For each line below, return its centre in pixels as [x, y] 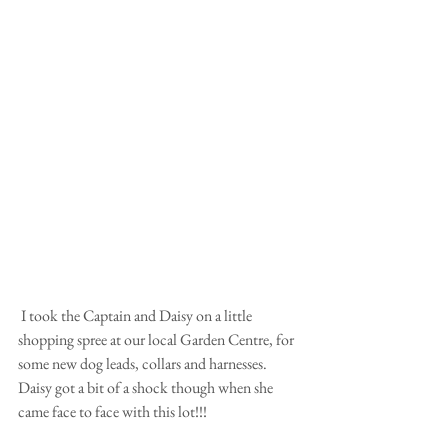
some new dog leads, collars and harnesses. [144, 363]
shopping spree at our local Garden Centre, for [157, 339]
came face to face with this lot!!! [114, 411]
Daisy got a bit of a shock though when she [147, 387]
